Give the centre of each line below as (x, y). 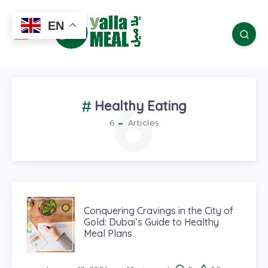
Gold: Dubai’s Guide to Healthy (151, 222)
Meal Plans (108, 233)
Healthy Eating (141, 106)
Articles (142, 123)
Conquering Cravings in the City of (159, 210)
